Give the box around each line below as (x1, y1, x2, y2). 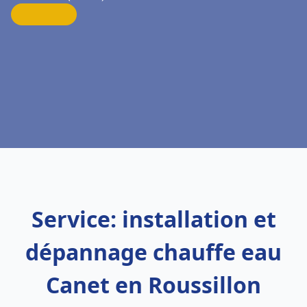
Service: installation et (31, 204, 276, 234)
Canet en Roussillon (46, 270, 261, 299)
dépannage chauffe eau (25, 237, 282, 267)
